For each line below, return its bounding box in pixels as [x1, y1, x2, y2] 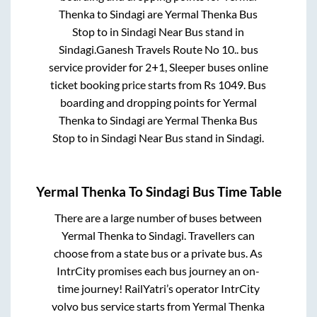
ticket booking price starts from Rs [50, 78, 219, 92]
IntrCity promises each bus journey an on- [57, 263, 260, 277]
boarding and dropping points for [59, 96, 223, 110]
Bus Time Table [189, 183, 282, 200]
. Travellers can [184, 228, 255, 242]
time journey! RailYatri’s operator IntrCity [57, 281, 260, 295]
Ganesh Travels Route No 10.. [96, 42, 238, 57]
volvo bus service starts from [52, 299, 193, 313]
